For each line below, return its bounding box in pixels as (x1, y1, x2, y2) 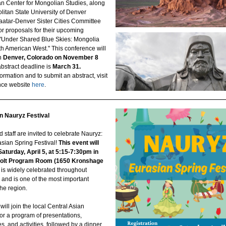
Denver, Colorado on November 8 (3, 54, 98, 61)
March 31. (52, 63, 81, 70)
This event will (59, 139, 99, 146)
